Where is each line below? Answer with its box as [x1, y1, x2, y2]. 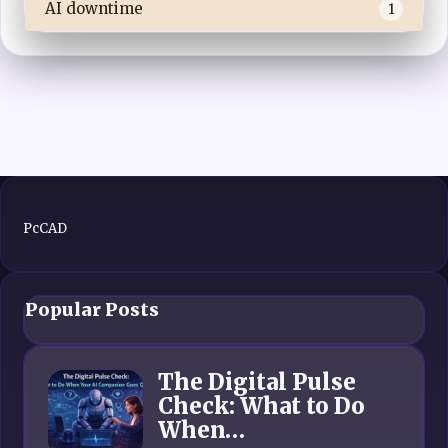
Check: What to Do [158, 392, 365, 420]
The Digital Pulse [158, 368, 356, 396]
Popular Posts [25, 298, 159, 321]
